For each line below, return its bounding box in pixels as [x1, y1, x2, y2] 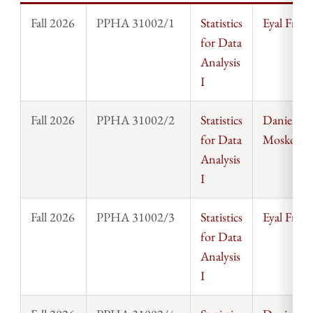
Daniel [262, 111, 295, 128]
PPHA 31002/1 [96, 14, 177, 31]
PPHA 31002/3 [96, 208, 177, 225]
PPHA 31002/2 [96, 111, 177, 128]
